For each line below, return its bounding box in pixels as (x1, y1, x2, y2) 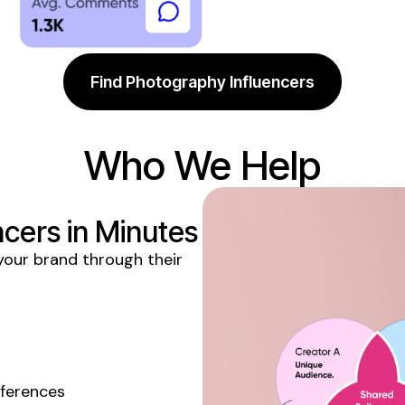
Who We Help (84, 140, 321, 190)
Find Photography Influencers (90, 72, 315, 92)
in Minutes (61, 213, 198, 250)
